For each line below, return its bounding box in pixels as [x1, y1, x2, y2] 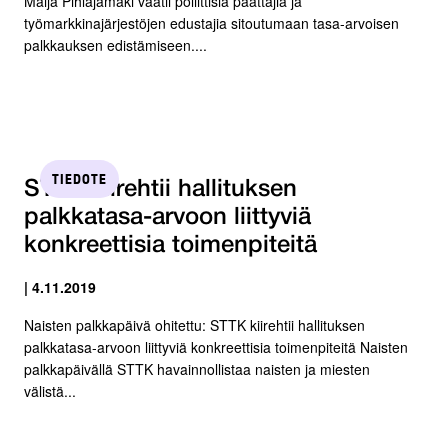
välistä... [24, 380, 76, 401]
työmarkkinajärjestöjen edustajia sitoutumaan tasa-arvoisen [24, 12, 399, 33]
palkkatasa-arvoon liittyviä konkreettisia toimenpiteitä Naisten [24, 336, 408, 357]
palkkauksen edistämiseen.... [24, 34, 207, 55]
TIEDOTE [52, 169, 107, 188]
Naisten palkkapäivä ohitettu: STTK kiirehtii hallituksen [24, 314, 365, 335]
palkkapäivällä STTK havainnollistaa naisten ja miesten [24, 358, 370, 379]
